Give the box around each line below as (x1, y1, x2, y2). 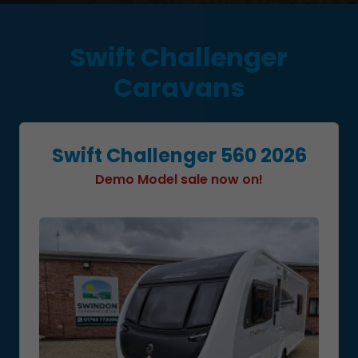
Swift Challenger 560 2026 (51, 142, 307, 169)
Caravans (113, 70, 245, 105)
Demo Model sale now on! (95, 170, 263, 189)
